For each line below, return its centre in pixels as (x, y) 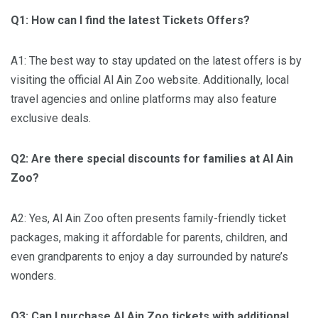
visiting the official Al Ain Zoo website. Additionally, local (150, 80)
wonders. (33, 276)
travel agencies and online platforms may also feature (144, 99)
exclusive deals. (51, 119)
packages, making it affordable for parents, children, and (149, 238)
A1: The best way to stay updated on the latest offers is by (156, 61)
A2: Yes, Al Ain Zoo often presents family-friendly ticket (148, 219)
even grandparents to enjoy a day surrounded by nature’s (149, 257)
